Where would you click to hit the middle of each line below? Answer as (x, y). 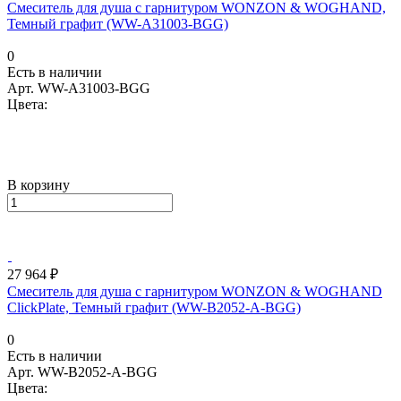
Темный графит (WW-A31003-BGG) (118, 23)
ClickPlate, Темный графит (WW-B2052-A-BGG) (154, 307)
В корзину (38, 184)
